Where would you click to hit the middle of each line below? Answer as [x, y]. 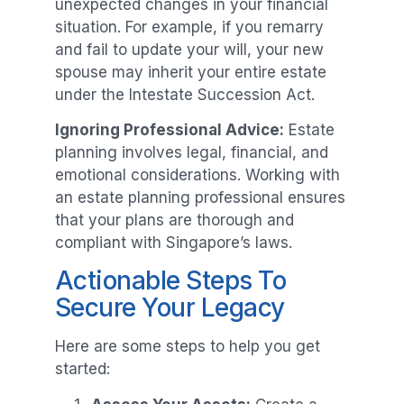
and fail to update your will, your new [189, 49]
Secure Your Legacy [170, 308]
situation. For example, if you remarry [189, 27]
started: [82, 369]
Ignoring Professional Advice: [169, 129]
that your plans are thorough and [174, 220]
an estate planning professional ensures [200, 197]
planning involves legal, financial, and [191, 152]
